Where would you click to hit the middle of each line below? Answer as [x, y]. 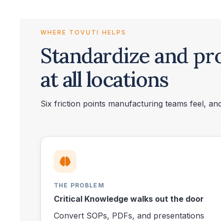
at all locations [105, 80]
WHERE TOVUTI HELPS [83, 33]
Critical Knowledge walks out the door [129, 199]
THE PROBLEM [79, 185]
